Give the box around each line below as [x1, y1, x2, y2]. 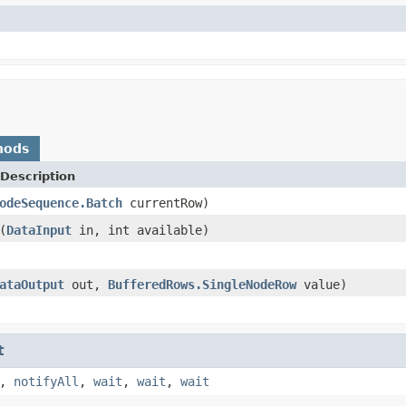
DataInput [6, 222, 72, 237]
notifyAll [14, 373, 79, 389]
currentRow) [122, 195, 209, 210]
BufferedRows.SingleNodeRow [108, 276, 296, 292]
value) [296, 276, 347, 292]
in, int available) [72, 222, 209, 237]
